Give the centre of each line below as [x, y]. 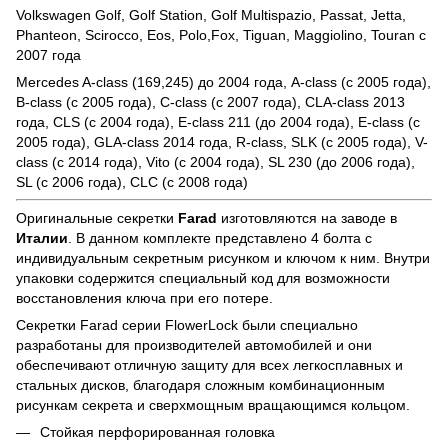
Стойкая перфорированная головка [157, 431]
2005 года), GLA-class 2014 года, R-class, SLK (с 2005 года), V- [222, 141]
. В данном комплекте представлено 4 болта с [220, 237]
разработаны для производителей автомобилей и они [194, 344]
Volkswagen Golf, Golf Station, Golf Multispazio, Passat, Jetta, [211, 14]
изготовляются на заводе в [307, 217]
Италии [42, 237]
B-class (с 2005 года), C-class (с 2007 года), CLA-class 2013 [210, 101]
